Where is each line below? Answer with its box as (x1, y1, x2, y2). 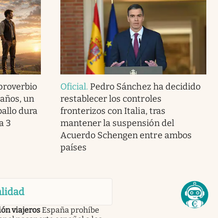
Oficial (60, 81, 87, 92)
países (60, 142, 87, 153)
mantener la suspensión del (60, 118, 174, 129)
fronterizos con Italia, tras (60, 106, 165, 117)
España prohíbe (41, 205, 99, 215)
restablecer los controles (60, 93, 162, 105)
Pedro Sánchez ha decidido (90, 81, 200, 92)
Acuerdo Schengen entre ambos (60, 130, 192, 141)
